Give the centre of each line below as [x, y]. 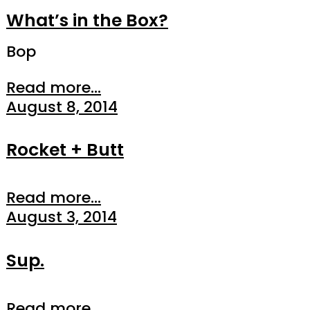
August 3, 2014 [61, 217]
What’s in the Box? [87, 20]
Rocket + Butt [65, 150]
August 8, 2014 [62, 107]
